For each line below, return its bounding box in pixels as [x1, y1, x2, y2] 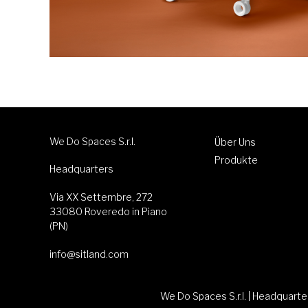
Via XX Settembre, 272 [49, 190, 153, 203]
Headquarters [49, 162, 113, 175]
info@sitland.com [49, 247, 129, 260]
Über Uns [214, 135, 256, 148]
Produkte [214, 153, 258, 166]
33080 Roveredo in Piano [49, 205, 167, 217]
